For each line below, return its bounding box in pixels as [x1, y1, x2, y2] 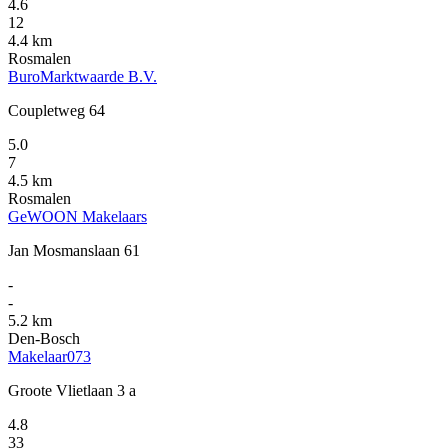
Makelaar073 [8, 347, 91, 365]
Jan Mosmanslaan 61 [8, 241, 140, 259]
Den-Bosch [8, 329, 80, 347]
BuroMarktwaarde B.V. [8, 67, 157, 85]
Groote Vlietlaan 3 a [8, 381, 136, 399]
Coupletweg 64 [8, 101, 105, 119]
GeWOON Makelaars [8, 207, 147, 225]
